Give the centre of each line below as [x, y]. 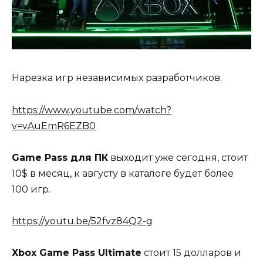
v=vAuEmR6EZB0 [54, 126]
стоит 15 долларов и [191, 253]
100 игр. [31, 189]
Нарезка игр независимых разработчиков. [117, 78]
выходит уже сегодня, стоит [178, 157]
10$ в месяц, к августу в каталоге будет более [123, 173]
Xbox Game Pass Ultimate [77, 253]
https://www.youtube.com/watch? [92, 110]
